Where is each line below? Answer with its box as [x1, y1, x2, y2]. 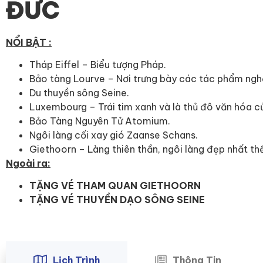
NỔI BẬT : [6, 36, 52, 48]
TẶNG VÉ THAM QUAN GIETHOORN [29, 180, 201, 192]
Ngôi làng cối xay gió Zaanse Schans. [29, 129, 198, 141]
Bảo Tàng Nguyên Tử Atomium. [29, 114, 170, 127]
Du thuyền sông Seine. [29, 86, 129, 99]
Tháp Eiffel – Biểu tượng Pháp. [29, 58, 166, 70]
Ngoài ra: [6, 157, 50, 169]
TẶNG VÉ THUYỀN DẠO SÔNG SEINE [29, 194, 205, 206]
